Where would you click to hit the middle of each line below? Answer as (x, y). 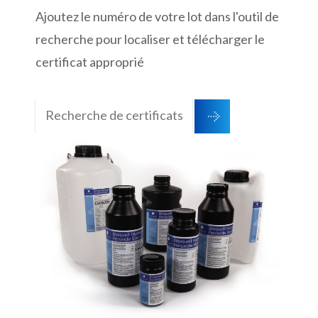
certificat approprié (90, 62)
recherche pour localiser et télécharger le (150, 39)
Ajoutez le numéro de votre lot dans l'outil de (157, 16)
